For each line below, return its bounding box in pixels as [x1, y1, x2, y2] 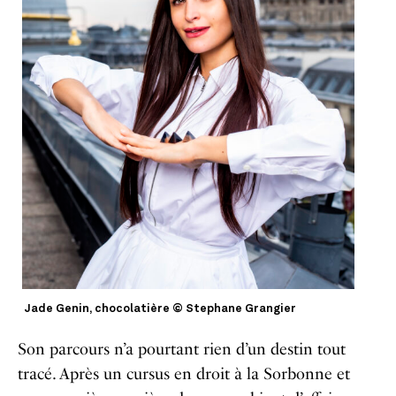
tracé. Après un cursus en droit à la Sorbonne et [18, 363, 350, 384]
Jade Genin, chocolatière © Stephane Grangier [24, 302, 296, 315]
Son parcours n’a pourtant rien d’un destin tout [18, 339, 346, 359]
